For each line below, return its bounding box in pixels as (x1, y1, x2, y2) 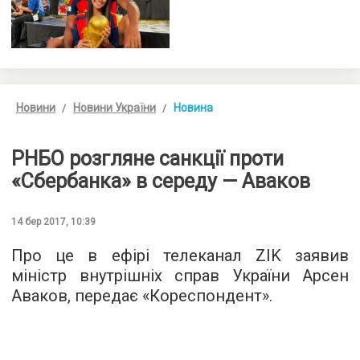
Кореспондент (149, 285, 262, 305)
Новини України (73, 100, 156, 114)
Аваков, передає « (11, 285, 149, 305)
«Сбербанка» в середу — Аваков (11, 169, 310, 193)
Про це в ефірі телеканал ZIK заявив (11, 245, 349, 265)
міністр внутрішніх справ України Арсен (11, 265, 349, 285)
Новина (174, 100, 213, 114)
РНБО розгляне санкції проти (11, 146, 284, 170)
